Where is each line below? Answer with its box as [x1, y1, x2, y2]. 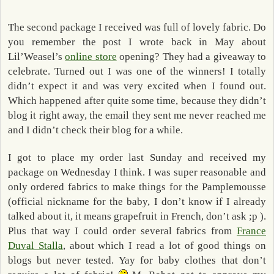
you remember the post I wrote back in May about [8, 36, 266, 48]
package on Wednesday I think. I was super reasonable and [8, 166, 266, 178]
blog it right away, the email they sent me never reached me [8, 109, 266, 122]
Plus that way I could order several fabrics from [8, 224, 237, 237]
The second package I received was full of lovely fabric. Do [8, 21, 266, 34]
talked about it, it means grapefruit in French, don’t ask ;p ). [8, 210, 266, 222]
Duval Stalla [8, 239, 63, 251]
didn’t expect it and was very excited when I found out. [8, 80, 266, 92]
